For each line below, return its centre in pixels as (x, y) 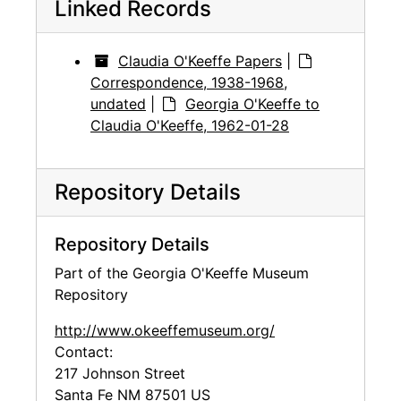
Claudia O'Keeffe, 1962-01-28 (190, 126)
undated (118, 104)
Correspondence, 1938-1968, (189, 83)
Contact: (84, 352)
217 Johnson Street (120, 374)
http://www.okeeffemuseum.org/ (165, 331)
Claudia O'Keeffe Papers (200, 61)
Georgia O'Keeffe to (252, 104)
